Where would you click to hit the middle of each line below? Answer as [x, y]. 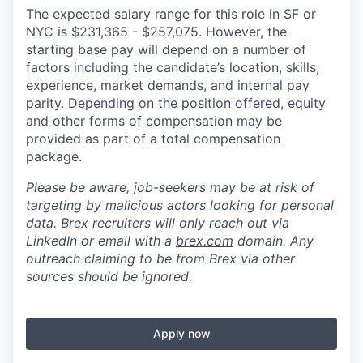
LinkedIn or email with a [101, 241]
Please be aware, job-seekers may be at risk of [170, 187]
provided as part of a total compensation [153, 139]
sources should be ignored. [109, 276]
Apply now [181, 333]
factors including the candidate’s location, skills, [173, 67]
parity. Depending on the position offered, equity [176, 103]
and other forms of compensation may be [154, 121]
